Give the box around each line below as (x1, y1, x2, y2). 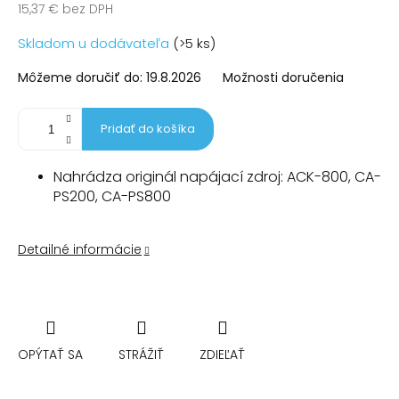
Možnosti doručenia (223, 69, 344, 87)
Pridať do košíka (101, 120, 195, 138)
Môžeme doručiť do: (18, 69, 142, 87)
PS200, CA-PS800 (53, 186, 171, 208)
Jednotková (17, 25, 93, 44)
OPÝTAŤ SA (18, 346, 83, 364)
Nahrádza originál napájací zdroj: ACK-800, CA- (53, 167, 381, 188)
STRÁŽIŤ (118, 346, 164, 364)
